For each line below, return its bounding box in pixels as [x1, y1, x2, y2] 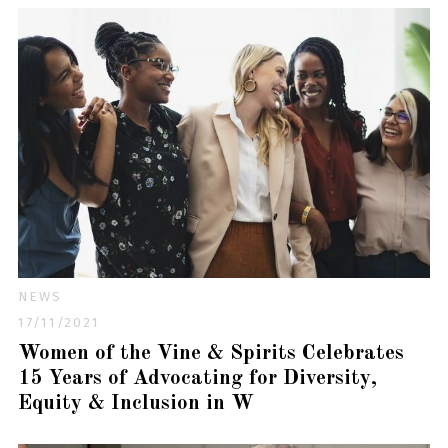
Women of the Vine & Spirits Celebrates [17, 342, 404, 364]
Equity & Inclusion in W [17, 392, 254, 414]
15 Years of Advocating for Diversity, [17, 367, 377, 389]
